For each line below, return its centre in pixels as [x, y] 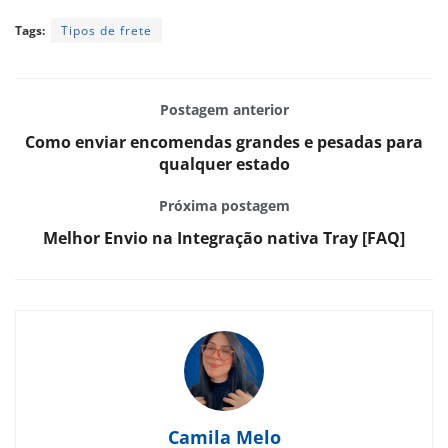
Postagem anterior [224, 110]
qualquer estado [224, 164]
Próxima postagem [224, 206]
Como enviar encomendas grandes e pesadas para [224, 142]
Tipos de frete [106, 31]
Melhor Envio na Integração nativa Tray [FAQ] [224, 238]
